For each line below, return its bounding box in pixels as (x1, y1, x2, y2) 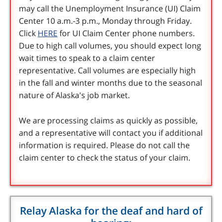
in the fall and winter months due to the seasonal (19, 77, 202, 89)
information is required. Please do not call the (19, 140, 190, 151)
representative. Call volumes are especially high (19, 65, 196, 76)
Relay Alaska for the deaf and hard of (19, 204, 203, 218)
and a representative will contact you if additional (19, 127, 203, 139)
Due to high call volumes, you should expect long (19, 40, 201, 52)
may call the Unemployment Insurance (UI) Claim (19, 3, 201, 14)
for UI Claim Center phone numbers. (57, 28, 195, 39)
